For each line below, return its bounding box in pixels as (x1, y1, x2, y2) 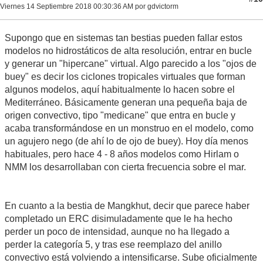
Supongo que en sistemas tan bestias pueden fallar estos (5, 32, 242, 43)
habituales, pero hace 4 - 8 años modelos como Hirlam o (5, 149, 239, 159)
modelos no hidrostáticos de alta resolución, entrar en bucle (5, 45, 252, 56)
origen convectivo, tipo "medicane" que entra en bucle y (5, 110, 235, 120)
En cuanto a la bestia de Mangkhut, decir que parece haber (5, 200, 249, 211)
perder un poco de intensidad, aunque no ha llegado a (5, 226, 230, 237)
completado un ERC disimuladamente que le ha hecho (5, 213, 232, 224)
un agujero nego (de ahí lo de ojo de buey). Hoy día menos (5, 136, 248, 146)
